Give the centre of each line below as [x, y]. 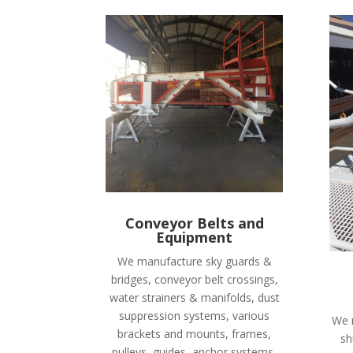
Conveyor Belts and [194, 223]
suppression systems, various [195, 315]
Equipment [195, 237]
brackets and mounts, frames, [195, 333]
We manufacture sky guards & [194, 261]
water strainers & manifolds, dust [194, 297]
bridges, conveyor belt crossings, [194, 279]
